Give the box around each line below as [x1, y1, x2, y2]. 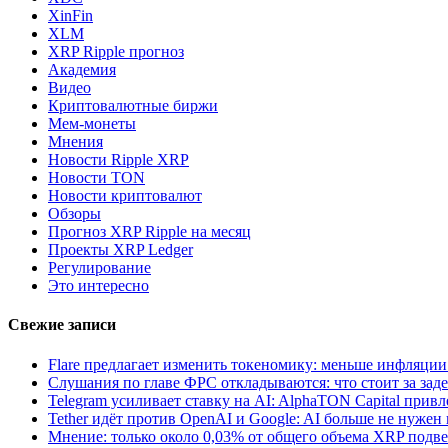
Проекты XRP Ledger [48, 241, 193, 259]
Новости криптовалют [48, 187, 202, 205]
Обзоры [48, 205, 101, 223]
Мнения [48, 133, 103, 151]
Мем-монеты [48, 115, 136, 133]
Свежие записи [8, 316, 116, 334]
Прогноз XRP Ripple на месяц [48, 223, 251, 241]
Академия [48, 61, 116, 79]
